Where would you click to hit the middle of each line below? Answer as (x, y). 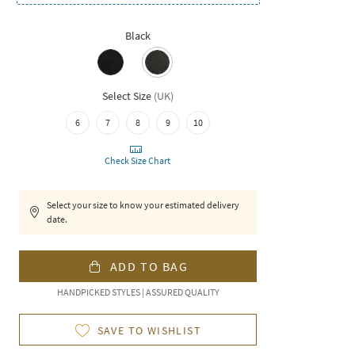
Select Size (127, 96)
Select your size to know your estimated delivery (143, 205)
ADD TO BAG (149, 266)
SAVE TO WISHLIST (149, 330)
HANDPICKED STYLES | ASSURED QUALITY (138, 292)
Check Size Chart (138, 160)
